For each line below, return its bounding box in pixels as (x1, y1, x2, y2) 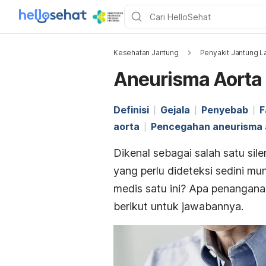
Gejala (160, 104, 190, 116)
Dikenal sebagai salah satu (113, 147, 248, 159)
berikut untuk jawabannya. (113, 200, 243, 213)
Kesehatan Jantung (113, 48, 179, 57)
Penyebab (201, 104, 248, 116)
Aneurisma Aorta (113, 68, 262, 91)
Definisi (113, 104, 149, 116)
